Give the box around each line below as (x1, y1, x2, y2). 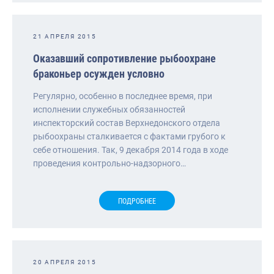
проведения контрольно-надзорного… (33, 158, 186, 168)
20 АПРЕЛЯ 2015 (33, 258, 97, 265)
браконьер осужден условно (33, 67, 165, 80)
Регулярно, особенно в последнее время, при (33, 91, 212, 101)
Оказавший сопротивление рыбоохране (33, 51, 216, 65)
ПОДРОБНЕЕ (118, 196, 156, 206)
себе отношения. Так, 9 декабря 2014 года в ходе (33, 144, 228, 155)
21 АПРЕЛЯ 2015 (33, 32, 97, 40)
